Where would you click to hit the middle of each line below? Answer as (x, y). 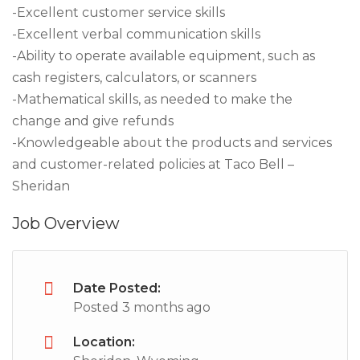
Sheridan (41, 186)
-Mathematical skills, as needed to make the (152, 99)
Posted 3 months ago (142, 307)
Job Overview (66, 223)
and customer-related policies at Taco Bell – (153, 164)
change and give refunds (93, 121)
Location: (104, 342)
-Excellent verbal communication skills (136, 34)
